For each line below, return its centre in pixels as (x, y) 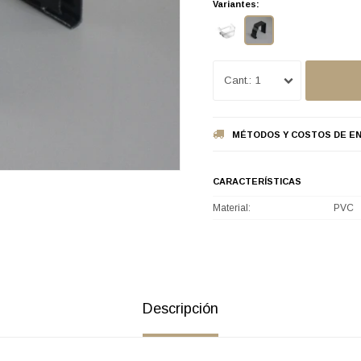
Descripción (180, 309)
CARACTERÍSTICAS (257, 182)
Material (230, 208)
